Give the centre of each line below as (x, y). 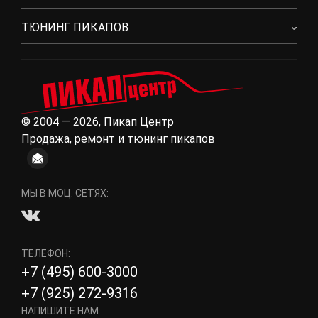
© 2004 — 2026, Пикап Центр (98, 122)
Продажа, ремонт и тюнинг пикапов (118, 139)
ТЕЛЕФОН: (46, 253)
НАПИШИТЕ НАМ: (61, 311)
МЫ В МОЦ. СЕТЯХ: (65, 193)
